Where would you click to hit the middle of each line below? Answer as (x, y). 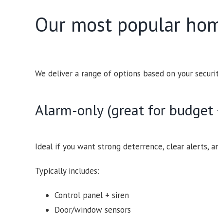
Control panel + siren (91, 195)
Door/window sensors (92, 209)
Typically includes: (67, 171)
